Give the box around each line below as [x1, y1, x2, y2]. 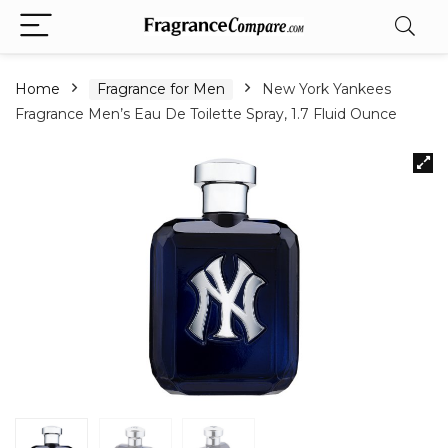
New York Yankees [262, 80, 391, 98]
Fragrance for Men [97, 80, 225, 98]
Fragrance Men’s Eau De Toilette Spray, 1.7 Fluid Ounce [15, 105, 397, 123]
